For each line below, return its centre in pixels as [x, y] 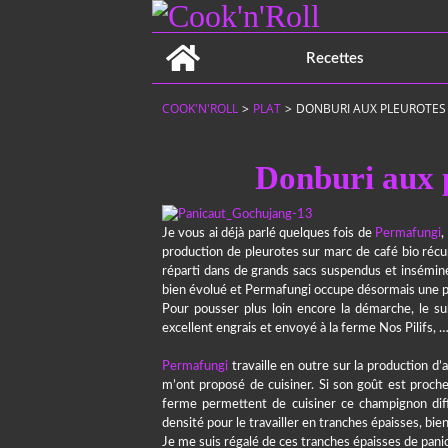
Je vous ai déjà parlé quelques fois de [269, 233]
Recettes [335, 58]
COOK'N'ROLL [200, 108]
